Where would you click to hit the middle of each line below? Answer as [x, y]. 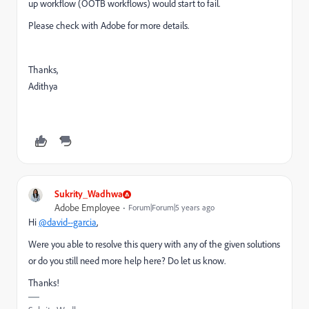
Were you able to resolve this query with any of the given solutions [154, 245]
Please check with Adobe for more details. [110, 26]
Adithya [43, 87]
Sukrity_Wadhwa [89, 194]
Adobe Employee [87, 208]
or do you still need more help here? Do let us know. [127, 261]
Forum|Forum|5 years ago [171, 208]
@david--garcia [68, 222]
